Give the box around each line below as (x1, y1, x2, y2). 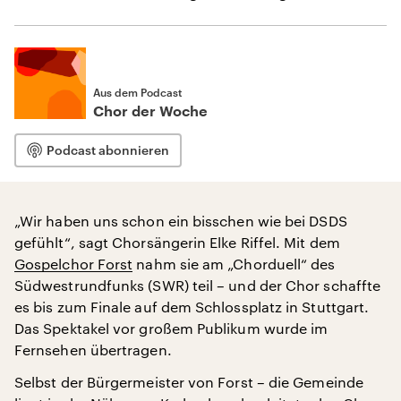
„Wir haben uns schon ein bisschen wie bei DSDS (14, 212, 347, 229)
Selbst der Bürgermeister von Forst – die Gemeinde (14, 373, 363, 390)
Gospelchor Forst (14, 255, 133, 272)
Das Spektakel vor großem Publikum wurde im (14, 320, 328, 337)
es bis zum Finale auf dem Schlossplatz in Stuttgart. (14, 298, 370, 315)
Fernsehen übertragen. (14, 341, 172, 358)
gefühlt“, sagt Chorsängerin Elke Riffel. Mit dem (14, 234, 340, 251)
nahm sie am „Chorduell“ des (132, 255, 336, 272)
